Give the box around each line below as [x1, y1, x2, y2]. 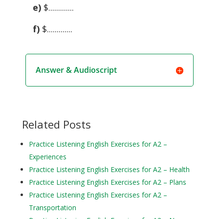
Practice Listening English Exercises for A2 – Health [28, 165, 190, 175]
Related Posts [22, 117, 91, 132]
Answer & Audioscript [35, 65, 117, 76]
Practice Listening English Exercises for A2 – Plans [28, 177, 186, 187]
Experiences [28, 152, 66, 162]
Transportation [28, 203, 76, 213]
